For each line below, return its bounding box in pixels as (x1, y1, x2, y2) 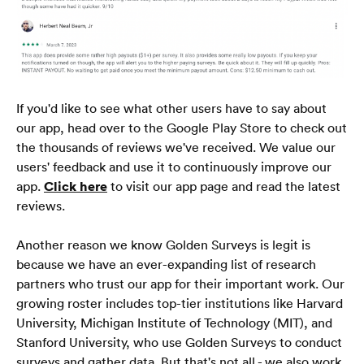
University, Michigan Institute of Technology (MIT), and (16, 314, 332, 331)
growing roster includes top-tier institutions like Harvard (16, 294, 343, 311)
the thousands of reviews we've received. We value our (16, 138, 336, 155)
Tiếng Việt (171, 157, 236, 175)
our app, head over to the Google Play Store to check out (16, 119, 347, 136)
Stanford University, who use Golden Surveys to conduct (16, 333, 342, 350)
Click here (44, 177, 107, 194)
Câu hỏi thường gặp (114, 43, 283, 67)
